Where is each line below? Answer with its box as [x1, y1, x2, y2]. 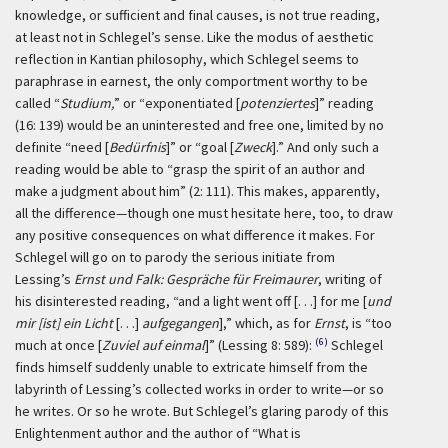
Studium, [60, 94, 114, 112]
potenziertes [240, 94, 315, 112]
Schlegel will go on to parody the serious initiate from [15, 248, 335, 266]
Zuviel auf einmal [102, 336, 205, 354]
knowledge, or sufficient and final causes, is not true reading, [15, 6, 380, 24]
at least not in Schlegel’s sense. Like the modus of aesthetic [15, 28, 374, 46]
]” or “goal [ [166, 138, 234, 156]
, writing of [318, 270, 382, 288]
